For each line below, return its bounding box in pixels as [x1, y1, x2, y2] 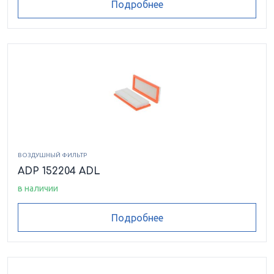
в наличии [18, 183, 58, 194]
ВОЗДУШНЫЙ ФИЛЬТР [18, 152, 87, 159]
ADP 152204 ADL [18, 166, 100, 177]
